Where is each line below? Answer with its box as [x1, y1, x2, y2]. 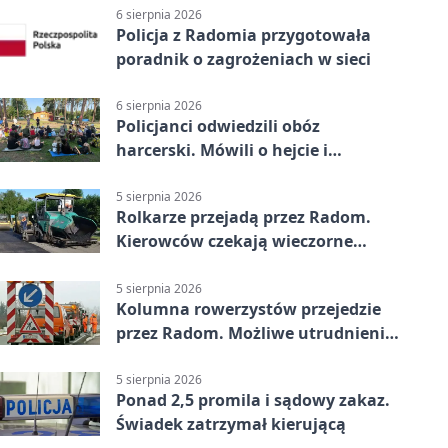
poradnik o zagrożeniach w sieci [116, 48, 371, 70]
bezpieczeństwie [116, 163, 246, 186]
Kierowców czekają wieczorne [116, 230, 353, 253]
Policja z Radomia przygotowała [116, 24, 371, 46]
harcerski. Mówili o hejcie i [116, 139, 328, 162]
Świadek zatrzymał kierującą [116, 412, 346, 435]
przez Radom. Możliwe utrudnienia [116, 321, 395, 344]
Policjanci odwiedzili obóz [116, 115, 320, 138]
